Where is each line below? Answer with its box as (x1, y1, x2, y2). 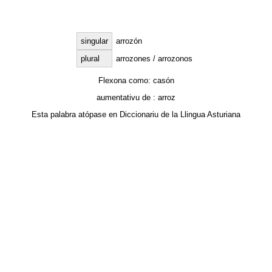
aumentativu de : (97, 92, 158, 102)
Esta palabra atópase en (32, 110, 120, 120)
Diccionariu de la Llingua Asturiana (120, 110, 240, 120)
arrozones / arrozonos (115, 54, 192, 64)
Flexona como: (98, 75, 153, 85)
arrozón (115, 36, 142, 46)
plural (80, 54, 100, 64)
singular (80, 36, 108, 46)
